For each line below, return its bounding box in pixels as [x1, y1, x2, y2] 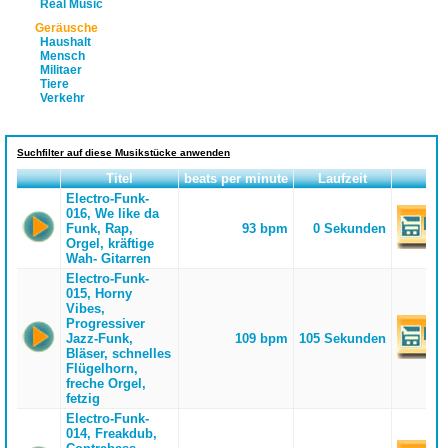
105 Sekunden [299, 331, 387, 346]
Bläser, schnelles [65, 346, 171, 361]
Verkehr [40, 91, 85, 105]
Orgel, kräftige [65, 236, 154, 251]
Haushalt [40, 35, 91, 49]
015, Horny [65, 286, 132, 301]
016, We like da [65, 206, 159, 221]
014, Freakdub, [65, 426, 157, 441]
